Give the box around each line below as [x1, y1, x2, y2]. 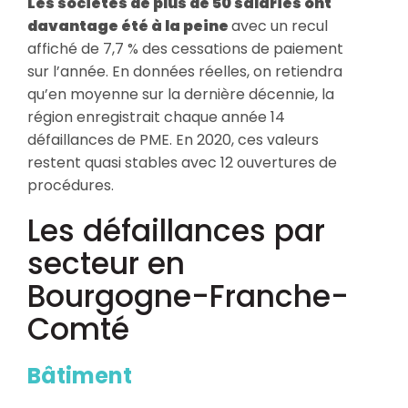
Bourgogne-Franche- [27, 274, 349, 318]
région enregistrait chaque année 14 [27, 106, 285, 127]
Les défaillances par [27, 209, 325, 252]
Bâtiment [27, 360, 132, 391]
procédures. [27, 174, 114, 196]
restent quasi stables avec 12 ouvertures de [27, 151, 337, 173]
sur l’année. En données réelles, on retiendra [27, 60, 342, 82]
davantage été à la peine [27, 15, 231, 36]
